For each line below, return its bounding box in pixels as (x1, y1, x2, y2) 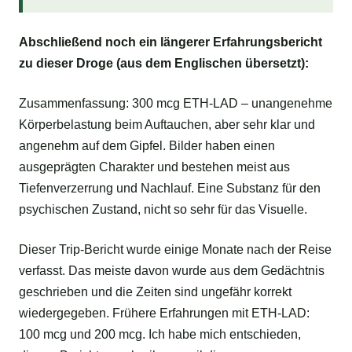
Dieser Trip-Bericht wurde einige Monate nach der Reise (19, 243, 332, 257)
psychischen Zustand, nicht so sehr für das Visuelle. (19, 203, 307, 217)
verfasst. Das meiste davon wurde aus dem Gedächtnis (19, 264, 324, 278)
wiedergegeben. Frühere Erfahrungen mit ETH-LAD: (19, 306, 310, 321)
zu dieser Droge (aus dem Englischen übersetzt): (19, 57, 309, 71)
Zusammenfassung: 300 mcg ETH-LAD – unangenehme (19, 97, 332, 111)
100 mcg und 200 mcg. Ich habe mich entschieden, (19, 328, 301, 342)
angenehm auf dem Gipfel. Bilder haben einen (19, 139, 275, 153)
